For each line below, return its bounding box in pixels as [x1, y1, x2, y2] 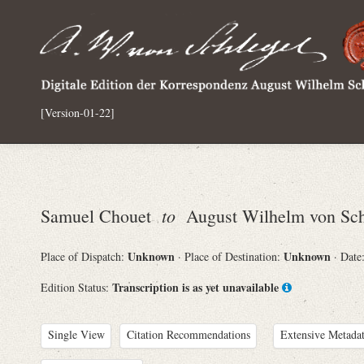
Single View [47, 327, 105, 342]
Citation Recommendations [126, 327, 250, 342]
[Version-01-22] [41, 104, 115, 120]
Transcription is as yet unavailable [112, 278, 279, 296]
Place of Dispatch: [41, 249, 128, 264]
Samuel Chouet [41, 203, 162, 227]
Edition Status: [41, 279, 112, 295]
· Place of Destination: [178, 249, 284, 264]
